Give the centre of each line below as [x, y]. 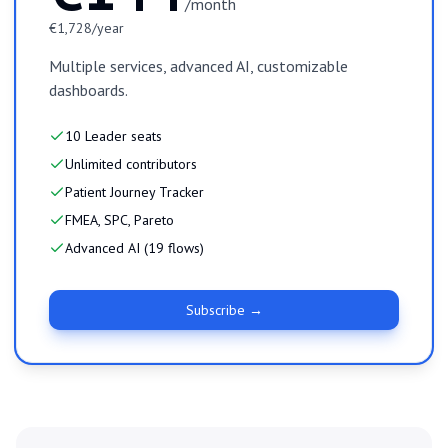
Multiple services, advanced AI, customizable [198, 66]
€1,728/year [86, 28]
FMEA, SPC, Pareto [119, 220]
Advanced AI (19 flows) [134, 248]
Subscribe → [224, 310]
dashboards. [88, 90]
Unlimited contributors [131, 164]
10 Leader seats [113, 136]
